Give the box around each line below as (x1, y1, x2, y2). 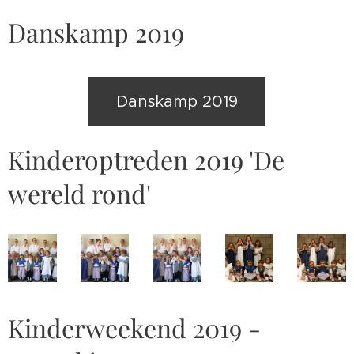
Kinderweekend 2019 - (8, 311, 261, 345)
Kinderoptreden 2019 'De (8, 141, 284, 176)
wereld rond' (8, 175, 151, 210)
